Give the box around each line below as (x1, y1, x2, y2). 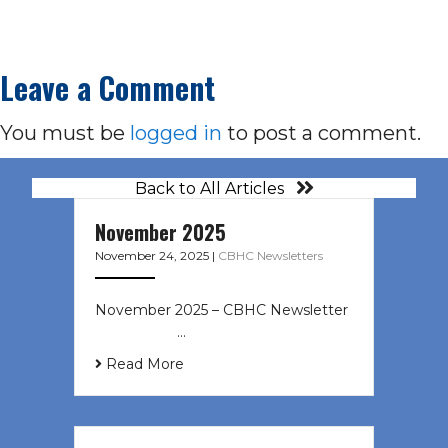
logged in (130, 120, 222, 145)
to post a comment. (222, 120, 421, 145)
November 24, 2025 (95, 248, 212, 264)
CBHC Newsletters (218, 248, 323, 264)
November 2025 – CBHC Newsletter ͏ (95, 301, 352, 320)
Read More (102, 355, 184, 374)
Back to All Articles (134, 178, 284, 198)
